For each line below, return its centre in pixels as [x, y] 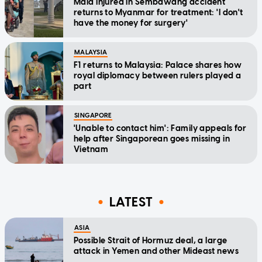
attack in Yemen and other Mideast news [156, 251]
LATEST [131, 202]
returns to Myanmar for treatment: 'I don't [158, 12]
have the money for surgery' [131, 23]
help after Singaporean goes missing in [152, 139]
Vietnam [91, 149]
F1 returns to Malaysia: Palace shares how [158, 65]
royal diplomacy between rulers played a [158, 75]
